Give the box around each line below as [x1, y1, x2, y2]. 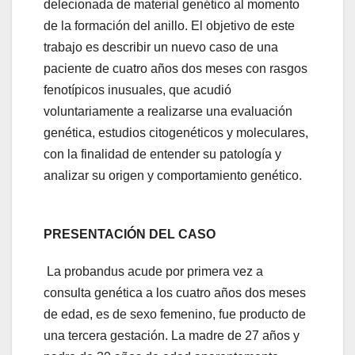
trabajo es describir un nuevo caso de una [44, 40, 278, 55]
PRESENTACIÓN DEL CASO [44, 227, 216, 242]
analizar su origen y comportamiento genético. [44, 169, 302, 183]
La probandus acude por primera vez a [44, 265, 263, 279]
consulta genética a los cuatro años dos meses [44, 286, 306, 300]
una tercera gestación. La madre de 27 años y [44, 329, 300, 343]
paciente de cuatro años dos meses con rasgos [44, 62, 307, 76]
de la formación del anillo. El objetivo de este [44, 19, 295, 33]
